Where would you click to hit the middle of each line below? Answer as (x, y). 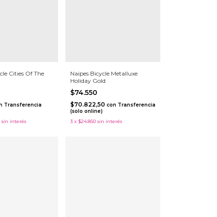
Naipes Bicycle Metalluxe (104, 73)
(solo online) (86, 111)
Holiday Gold (88, 80)
